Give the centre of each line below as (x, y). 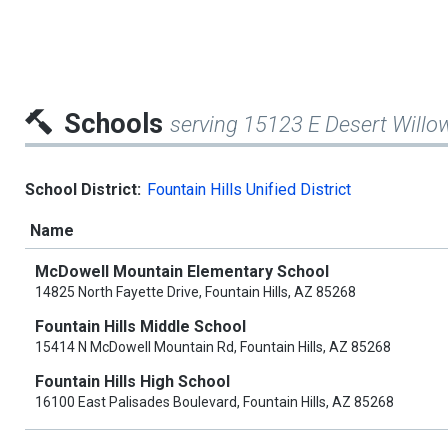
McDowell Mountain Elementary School (182, 272)
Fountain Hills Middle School (140, 327)
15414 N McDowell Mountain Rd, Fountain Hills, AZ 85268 (213, 347)
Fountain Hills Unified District (249, 190)
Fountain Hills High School (132, 382)
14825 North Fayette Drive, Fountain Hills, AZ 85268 (195, 292)
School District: (83, 190)
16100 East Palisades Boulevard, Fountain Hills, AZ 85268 (214, 402)
